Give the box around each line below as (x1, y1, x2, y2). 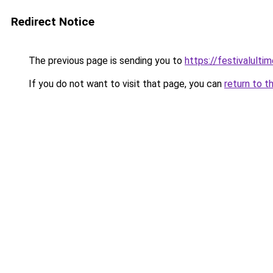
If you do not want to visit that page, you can (26, 78, 224, 90)
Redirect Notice (11, 15, 94, 29)
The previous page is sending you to (26, 55, 185, 66)
